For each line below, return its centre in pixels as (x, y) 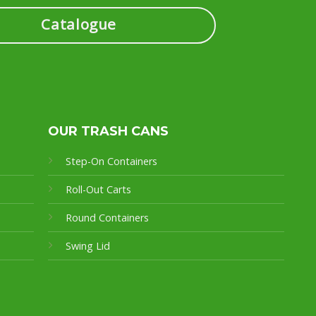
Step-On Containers (111, 162)
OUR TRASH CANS (108, 132)
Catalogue (79, 24)
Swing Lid (87, 246)
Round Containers (107, 218)
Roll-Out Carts (98, 190)
